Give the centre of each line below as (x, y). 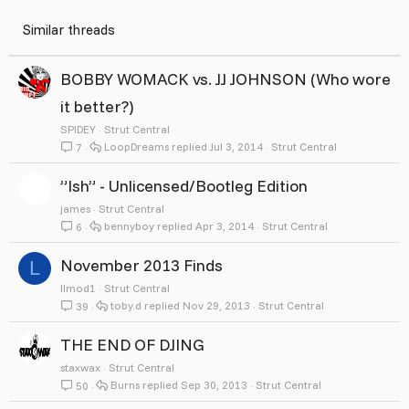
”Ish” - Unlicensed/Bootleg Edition (184, 186)
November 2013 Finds (142, 265)
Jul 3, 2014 (236, 147)
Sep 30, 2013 (214, 385)
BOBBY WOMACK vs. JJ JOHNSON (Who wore (225, 79)
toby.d (126, 306)
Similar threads (69, 30)
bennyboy (129, 226)
